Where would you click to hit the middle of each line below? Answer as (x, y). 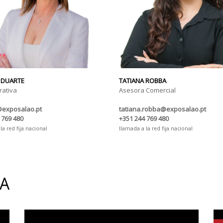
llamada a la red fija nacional (156, 129)
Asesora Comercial (147, 90)
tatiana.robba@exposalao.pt (163, 109)
